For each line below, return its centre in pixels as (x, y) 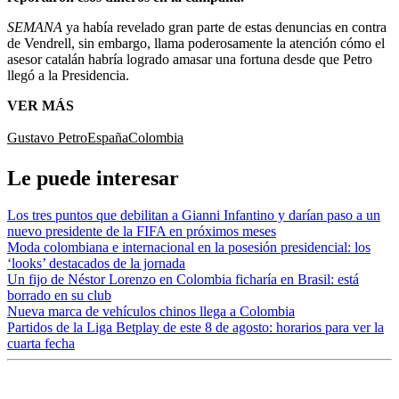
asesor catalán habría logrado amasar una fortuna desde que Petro (190, 59)
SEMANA (37, 27)
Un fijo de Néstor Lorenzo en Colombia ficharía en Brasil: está (183, 280)
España (108, 137)
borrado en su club (59, 296)
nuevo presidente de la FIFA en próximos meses (142, 232)
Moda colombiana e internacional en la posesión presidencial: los (189, 248)
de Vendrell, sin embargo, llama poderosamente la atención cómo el (196, 43)
